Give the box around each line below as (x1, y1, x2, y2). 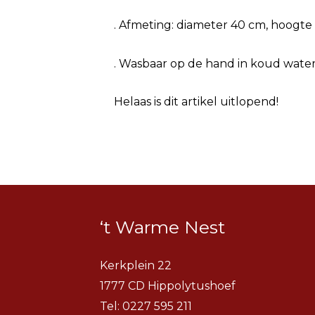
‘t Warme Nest (100, 217, 225, 238)
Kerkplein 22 (100, 259, 172, 273)
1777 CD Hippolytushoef (100, 279, 236, 293)
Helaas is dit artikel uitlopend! (114, 95, 278, 109)
